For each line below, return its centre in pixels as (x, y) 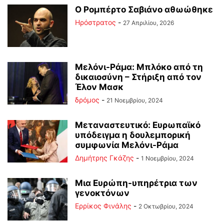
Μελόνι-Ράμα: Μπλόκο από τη (139, 67)
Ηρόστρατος (95, 22)
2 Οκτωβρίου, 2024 (166, 206)
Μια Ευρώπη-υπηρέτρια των (136, 183)
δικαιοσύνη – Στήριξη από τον (138, 77)
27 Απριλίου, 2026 (148, 22)
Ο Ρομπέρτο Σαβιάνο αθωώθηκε (144, 9)
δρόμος (87, 99)
